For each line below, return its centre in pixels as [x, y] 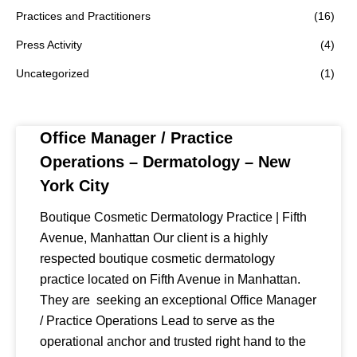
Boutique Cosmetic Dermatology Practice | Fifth [173, 217]
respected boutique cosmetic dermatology [157, 259]
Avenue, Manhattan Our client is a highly [154, 238]
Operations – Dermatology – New [165, 162]
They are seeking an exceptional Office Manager [178, 300]
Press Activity [49, 45]
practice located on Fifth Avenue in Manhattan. [170, 279]
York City [75, 186]
